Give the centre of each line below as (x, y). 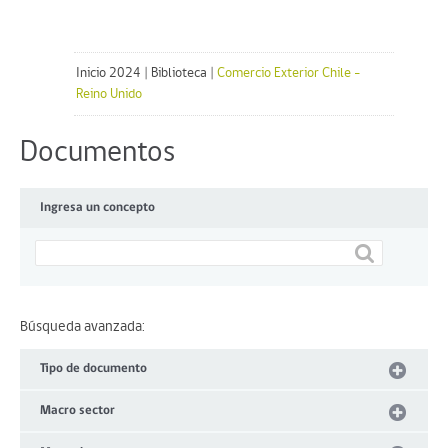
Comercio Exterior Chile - (288, 73)
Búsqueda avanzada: (82, 327)
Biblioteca (179, 73)
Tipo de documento (93, 368)
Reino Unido (109, 94)
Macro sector (77, 410)
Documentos (97, 153)
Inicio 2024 (108, 73)
